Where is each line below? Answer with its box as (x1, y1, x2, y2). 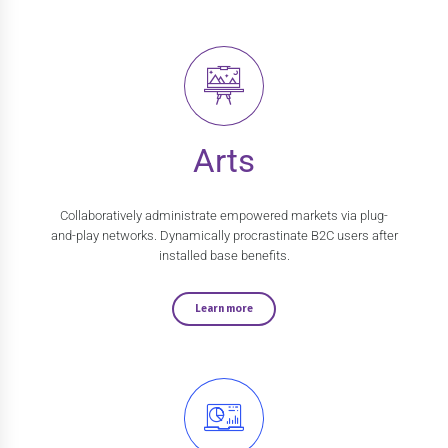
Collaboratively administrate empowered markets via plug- (60, 207, 388, 223)
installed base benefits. (158, 247, 290, 263)
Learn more (195, 301, 253, 315)
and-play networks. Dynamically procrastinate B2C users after (50, 227, 398, 243)
